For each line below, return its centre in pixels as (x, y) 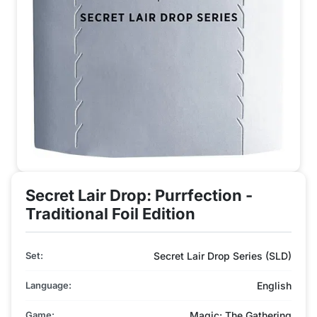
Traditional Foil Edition (110, 213)
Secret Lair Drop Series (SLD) (223, 255)
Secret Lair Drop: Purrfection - (139, 195)
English (274, 285)
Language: (48, 285)
